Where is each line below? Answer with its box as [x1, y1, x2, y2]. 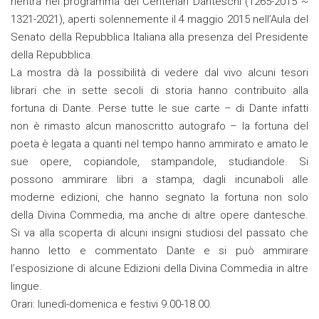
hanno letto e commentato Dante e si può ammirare [11, 244, 308, 258]
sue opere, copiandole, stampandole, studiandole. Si [11, 155, 308, 169]
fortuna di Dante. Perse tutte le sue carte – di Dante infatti [11, 102, 308, 115]
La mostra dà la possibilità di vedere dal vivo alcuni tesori [11, 66, 308, 80]
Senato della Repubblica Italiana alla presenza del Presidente [11, 31, 308, 44]
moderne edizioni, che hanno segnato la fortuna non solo [11, 191, 308, 204]
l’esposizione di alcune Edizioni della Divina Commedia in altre [11, 262, 308, 276]
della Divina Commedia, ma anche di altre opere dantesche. [11, 209, 308, 222]
